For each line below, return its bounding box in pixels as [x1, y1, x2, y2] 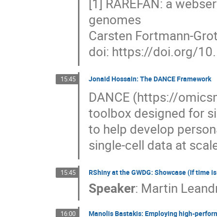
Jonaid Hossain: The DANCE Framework [89, 74, 212, 84]
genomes [89, 11, 141, 28]
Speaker [89, 179, 136, 197]
